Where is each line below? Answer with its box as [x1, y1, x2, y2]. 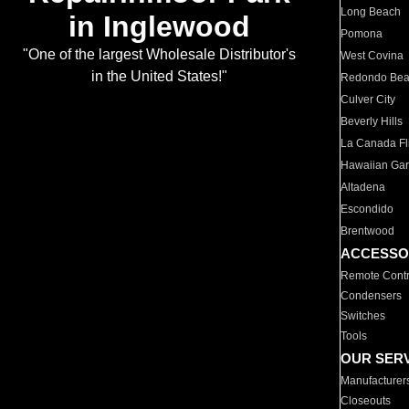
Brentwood [341, 225, 395, 237]
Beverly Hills [341, 115, 404, 128]
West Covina [341, 49, 404, 62]
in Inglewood [68, 10, 250, 44]
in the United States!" [90, 68, 227, 85]
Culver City [341, 93, 396, 106]
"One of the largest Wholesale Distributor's [22, 47, 296, 63]
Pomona [341, 27, 383, 40]
